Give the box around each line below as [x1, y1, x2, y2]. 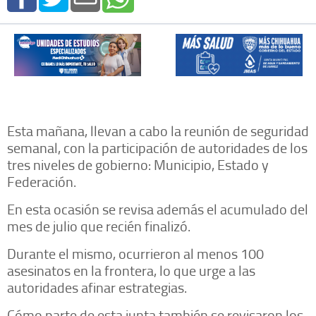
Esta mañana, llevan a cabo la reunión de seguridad [7, 121, 309, 140]
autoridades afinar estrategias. [7, 277, 187, 297]
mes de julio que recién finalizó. [7, 216, 190, 236]
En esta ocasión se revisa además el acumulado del [7, 199, 308, 219]
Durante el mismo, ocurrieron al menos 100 [7, 243, 264, 263]
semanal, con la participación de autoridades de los [7, 138, 308, 157]
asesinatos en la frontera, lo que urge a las [7, 260, 255, 280]
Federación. [7, 171, 76, 191]
